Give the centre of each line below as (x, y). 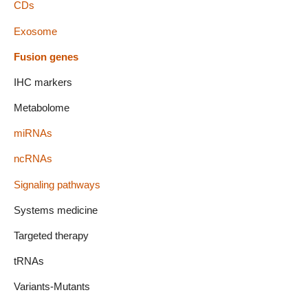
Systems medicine (56, 210)
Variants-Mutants (52, 287)
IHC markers (43, 82)
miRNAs (33, 133)
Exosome (35, 31)
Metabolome (42, 108)
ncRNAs (33, 159)
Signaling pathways (57, 184)
